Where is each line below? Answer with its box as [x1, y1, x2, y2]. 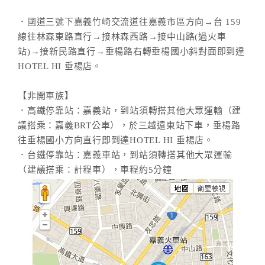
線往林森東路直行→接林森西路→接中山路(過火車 [18, 32, 227, 41]
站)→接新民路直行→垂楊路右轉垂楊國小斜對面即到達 [18, 47, 245, 56]
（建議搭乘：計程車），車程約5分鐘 [18, 165, 172, 174]
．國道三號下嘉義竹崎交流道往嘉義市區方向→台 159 [18, 17, 241, 27]
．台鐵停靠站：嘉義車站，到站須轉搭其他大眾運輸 [18, 150, 232, 160]
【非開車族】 [18, 91, 74, 101]
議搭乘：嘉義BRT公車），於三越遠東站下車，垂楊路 [18, 121, 241, 130]
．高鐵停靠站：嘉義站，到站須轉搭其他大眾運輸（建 [18, 106, 241, 115]
